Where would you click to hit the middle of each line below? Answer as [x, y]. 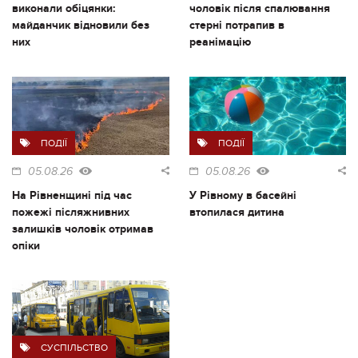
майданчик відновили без [81, 25]
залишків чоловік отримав [83, 229]
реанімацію [220, 42]
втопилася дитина [237, 213]
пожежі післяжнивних [71, 213]
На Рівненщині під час [72, 196]
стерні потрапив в [237, 25]
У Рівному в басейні [243, 196]
